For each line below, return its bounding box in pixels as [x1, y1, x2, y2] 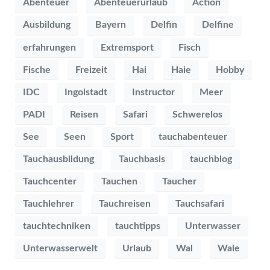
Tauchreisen [99, 198, 151, 209]
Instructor [132, 87, 175, 97]
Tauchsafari [175, 198, 224, 209]
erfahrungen [23, 42, 76, 52]
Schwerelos [172, 109, 222, 119]
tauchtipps [115, 221, 160, 231]
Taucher [162, 176, 196, 186]
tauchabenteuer [159, 131, 227, 142]
